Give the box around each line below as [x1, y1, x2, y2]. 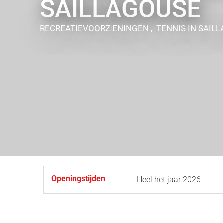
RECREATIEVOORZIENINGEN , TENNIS [40, 23, 188, 33]
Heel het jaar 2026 [137, 175, 201, 184]
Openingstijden [51, 174, 105, 183]
